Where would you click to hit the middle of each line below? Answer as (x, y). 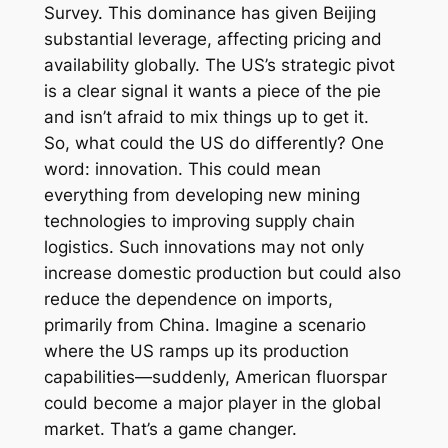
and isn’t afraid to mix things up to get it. (206, 117)
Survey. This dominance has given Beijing (209, 13)
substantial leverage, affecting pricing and (212, 39)
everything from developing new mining (201, 195)
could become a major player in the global (212, 403)
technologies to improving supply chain (199, 221)
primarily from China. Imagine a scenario (204, 325)
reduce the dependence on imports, (188, 299)
